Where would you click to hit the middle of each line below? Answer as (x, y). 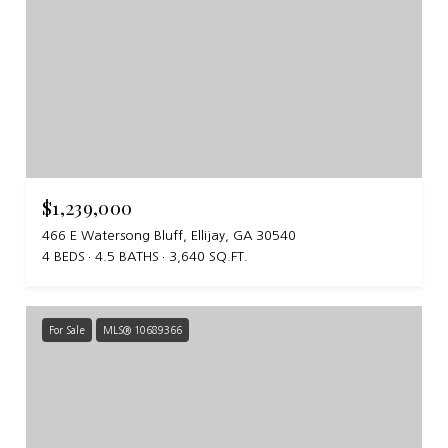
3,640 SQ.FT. (208, 257)
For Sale (67, 330)
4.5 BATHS (127, 257)
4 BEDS (63, 257)
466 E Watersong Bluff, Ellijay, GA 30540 (169, 236)
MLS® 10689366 (142, 330)
